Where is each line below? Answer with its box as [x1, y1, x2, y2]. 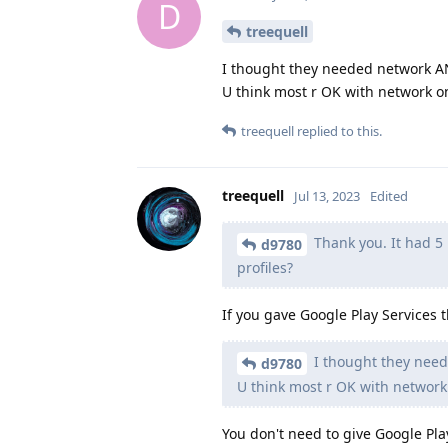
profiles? [237, 258, 293, 278]
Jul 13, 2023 [294, 187, 360, 206]
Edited [370, 187, 408, 206]
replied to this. [294, 122, 382, 141]
